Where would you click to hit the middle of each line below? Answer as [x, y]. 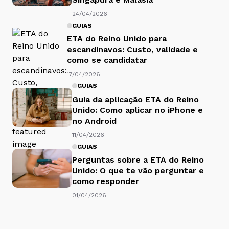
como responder [106, 181]
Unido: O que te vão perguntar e [138, 171]
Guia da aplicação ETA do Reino [135, 99]
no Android [94, 121]
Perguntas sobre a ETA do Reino [138, 160]
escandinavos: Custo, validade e [132, 50]
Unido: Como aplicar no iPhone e [138, 110]
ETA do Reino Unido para [117, 39]
